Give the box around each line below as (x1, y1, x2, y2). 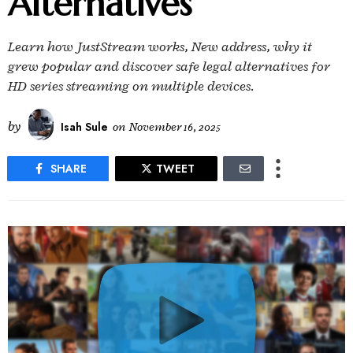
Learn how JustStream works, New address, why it (8, 38, 312, 55)
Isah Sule (61, 118, 108, 135)
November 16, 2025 (129, 119, 221, 135)
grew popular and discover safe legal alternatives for (8, 58, 330, 75)
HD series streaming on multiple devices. (8, 77, 255, 95)
